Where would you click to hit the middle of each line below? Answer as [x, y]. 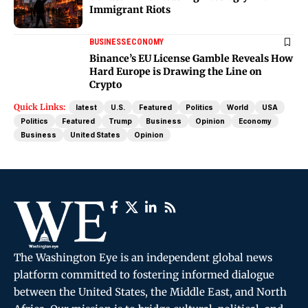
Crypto [106, 84]
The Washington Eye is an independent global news [143, 257]
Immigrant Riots [131, 9]
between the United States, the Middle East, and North [150, 291]
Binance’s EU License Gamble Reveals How [191, 58]
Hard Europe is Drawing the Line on [176, 71]
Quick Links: [40, 107]
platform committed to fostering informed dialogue [144, 274]
